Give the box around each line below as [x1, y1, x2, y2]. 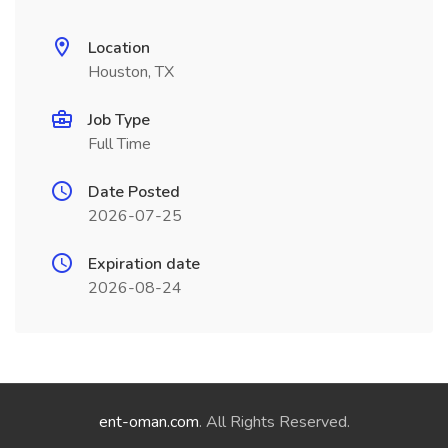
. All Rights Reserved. [198, 411, 350, 433]
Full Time [88, 133, 151, 155]
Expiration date [88, 253, 200, 275]
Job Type [88, 109, 150, 131]
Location [88, 37, 150, 59]
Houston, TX [88, 61, 174, 83]
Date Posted [88, 181, 180, 203]
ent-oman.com [98, 411, 199, 433]
